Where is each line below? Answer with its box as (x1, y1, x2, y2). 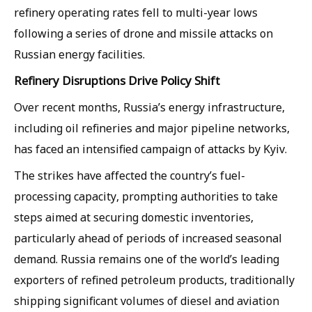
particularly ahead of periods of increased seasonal (14, 231, 282, 246)
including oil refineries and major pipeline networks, (14, 120, 290, 136)
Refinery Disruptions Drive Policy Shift (14, 72, 220, 88)
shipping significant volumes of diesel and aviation (14, 293, 279, 309)
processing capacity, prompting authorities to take (14, 189, 278, 204)
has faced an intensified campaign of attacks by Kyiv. (14, 141, 287, 157)
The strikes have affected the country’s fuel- (14, 168, 245, 183)
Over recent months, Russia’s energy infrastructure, (14, 100, 285, 115)
